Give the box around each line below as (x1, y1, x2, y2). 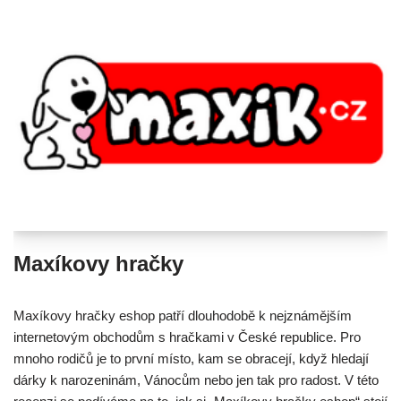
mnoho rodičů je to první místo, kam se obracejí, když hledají (13, 350, 369, 366)
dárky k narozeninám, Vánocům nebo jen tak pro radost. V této (13, 371, 379, 388)
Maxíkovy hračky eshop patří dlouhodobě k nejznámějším (13, 307, 352, 323)
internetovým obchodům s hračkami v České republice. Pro (13, 328, 361, 345)
